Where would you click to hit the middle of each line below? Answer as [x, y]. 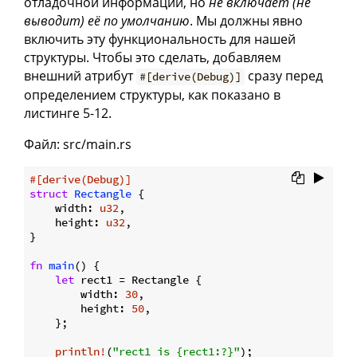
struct [49, 194]
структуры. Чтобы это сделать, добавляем [153, 58]
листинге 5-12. [68, 114]
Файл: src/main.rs [78, 145]
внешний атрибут [80, 76]
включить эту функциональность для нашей [160, 39]
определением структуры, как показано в [152, 95]
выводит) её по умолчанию [107, 21]
